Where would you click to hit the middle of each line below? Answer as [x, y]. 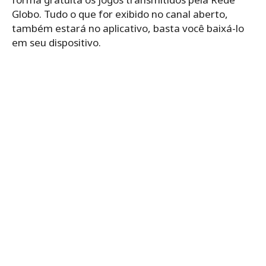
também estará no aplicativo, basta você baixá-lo [128, 28]
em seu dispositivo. [56, 43]
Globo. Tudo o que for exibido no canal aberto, [120, 14]
